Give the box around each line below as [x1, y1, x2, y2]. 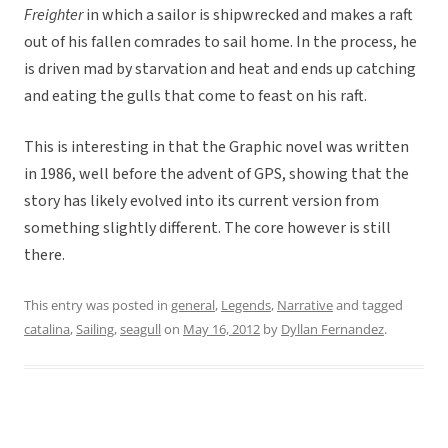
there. [24, 244, 65, 267]
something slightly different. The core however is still [24, 217, 391, 240]
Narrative [277, 296, 333, 315]
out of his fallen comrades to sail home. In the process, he [24, 31, 417, 54]
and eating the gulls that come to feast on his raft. [24, 85, 367, 108]
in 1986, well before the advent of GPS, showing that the [24, 163, 409, 186]
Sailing [76, 320, 114, 339]
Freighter [24, 4, 83, 27]
